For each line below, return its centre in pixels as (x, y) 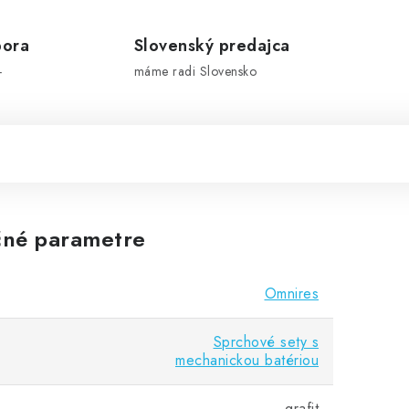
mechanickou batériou (247, 360)
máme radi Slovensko (195, 71)
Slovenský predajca (212, 46)
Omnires (291, 294)
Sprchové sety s (266, 342)
